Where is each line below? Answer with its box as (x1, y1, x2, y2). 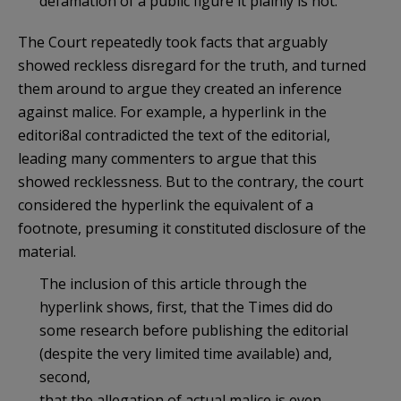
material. (18, 241, 76, 261)
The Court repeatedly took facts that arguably (18, 31, 328, 52)
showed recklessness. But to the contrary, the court (18, 171, 363, 192)
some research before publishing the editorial (39, 320, 348, 340)
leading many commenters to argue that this (18, 148, 317, 168)
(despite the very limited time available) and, (39, 343, 332, 363)
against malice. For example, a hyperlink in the (18, 101, 327, 122)
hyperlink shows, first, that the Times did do (39, 296, 333, 317)
